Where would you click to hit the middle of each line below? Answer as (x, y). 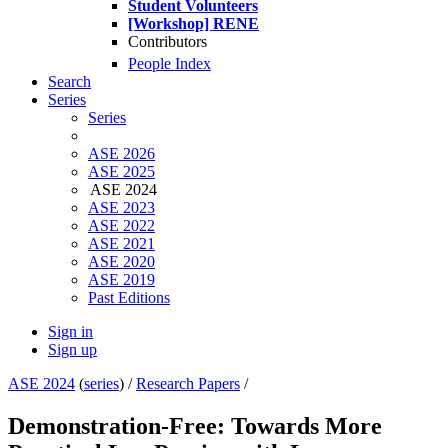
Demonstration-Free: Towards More (195, 426)
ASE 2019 (121, 280)
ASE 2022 (121, 226)
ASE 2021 (121, 244)
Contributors (167, 41)
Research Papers (188, 384)
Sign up (72, 350)
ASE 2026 (121, 154)
